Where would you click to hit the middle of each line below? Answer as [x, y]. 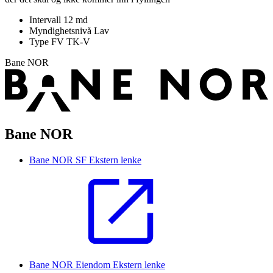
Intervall [46, 20]
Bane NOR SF [59, 160]
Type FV [48, 42]
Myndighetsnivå [62, 31]
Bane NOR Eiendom [71, 264]
